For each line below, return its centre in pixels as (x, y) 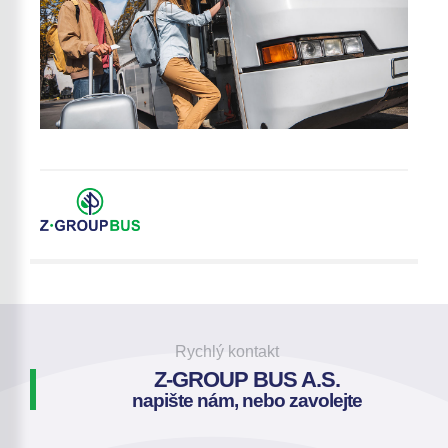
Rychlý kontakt (227, 351)
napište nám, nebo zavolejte (247, 400)
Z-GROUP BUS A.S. (247, 379)
